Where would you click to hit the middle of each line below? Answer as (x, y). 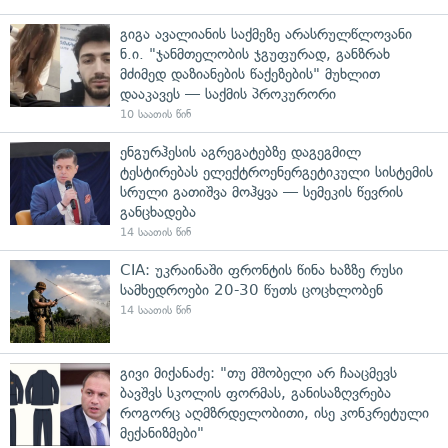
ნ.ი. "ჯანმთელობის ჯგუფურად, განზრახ (255, 53)
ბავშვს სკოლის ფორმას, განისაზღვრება (255, 392)
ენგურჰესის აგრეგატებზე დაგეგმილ (240, 151)
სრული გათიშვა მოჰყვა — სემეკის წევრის (261, 191)
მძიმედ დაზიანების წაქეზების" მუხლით (250, 73)
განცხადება (158, 211)
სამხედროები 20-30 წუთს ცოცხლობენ (251, 289)
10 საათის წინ (155, 114)
